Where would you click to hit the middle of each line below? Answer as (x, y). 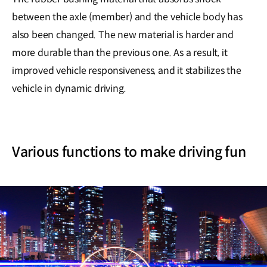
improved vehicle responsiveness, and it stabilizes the (127, 70)
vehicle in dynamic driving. (69, 88)
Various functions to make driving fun (129, 152)
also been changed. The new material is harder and (123, 35)
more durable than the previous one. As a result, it (120, 52)
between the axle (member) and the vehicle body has (127, 17)
